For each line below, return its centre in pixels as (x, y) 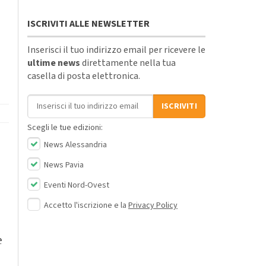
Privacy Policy (153, 205)
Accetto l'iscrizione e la (86, 205)
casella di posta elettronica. (84, 76)
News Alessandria (75, 145)
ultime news (54, 63)
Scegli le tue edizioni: (65, 127)
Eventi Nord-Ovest (76, 185)
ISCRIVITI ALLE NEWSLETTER (88, 23)
